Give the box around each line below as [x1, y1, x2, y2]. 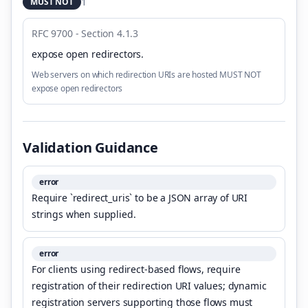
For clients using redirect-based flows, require [32, 263, 241, 276]
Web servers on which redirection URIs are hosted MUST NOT [32, 69, 261, 80]
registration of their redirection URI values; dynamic [32, 279, 267, 292]
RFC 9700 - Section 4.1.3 [32, 27, 139, 40]
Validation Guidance [23, 138, 158, 157]
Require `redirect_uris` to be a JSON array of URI [32, 191, 248, 204]
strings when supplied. [32, 208, 136, 221]
